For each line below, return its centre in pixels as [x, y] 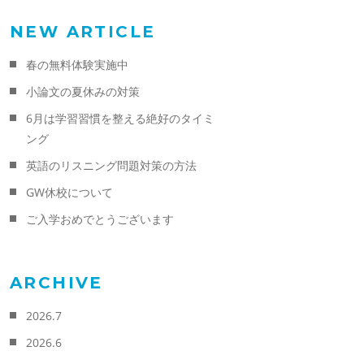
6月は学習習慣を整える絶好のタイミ [120, 118]
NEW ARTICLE [83, 32]
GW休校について [69, 192]
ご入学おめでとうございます [100, 219]
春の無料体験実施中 [77, 65]
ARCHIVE [56, 283]
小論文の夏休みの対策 [83, 91]
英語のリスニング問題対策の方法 [111, 165]
